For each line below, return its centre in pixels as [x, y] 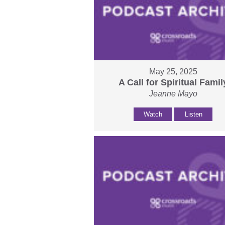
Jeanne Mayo [173, 94]
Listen [193, 115]
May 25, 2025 [173, 72]
